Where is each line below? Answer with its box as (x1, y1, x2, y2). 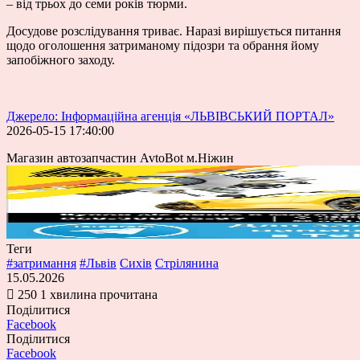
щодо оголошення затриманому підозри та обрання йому (6, 38, 319, 52)
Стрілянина (155, 256, 219, 270)
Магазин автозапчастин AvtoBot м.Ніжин (6, 150, 234, 165)
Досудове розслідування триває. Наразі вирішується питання (6, 23, 341, 38)
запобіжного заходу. (6, 52, 115, 67)
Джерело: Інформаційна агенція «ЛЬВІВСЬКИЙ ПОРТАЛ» (6, 108, 334, 123)
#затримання (6, 256, 76, 270)
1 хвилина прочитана (40, 287, 157, 301)
